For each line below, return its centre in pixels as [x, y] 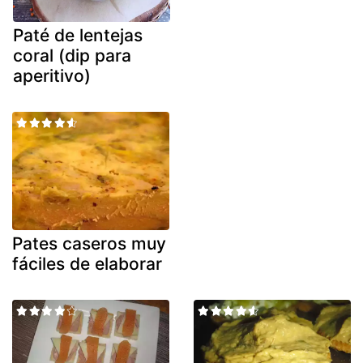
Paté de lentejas [78, 36]
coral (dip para [72, 56]
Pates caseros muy [89, 243]
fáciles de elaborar [87, 263]
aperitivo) [52, 76]
